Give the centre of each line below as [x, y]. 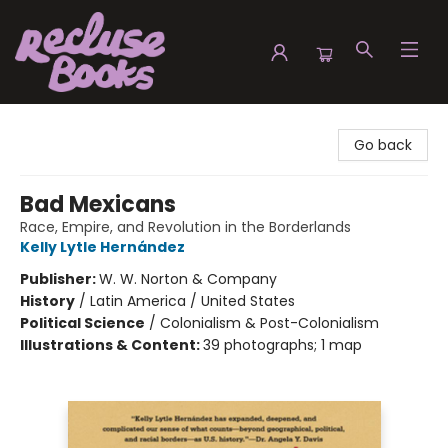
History [47, 301]
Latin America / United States [192, 301]
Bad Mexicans [98, 204]
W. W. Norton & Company [188, 279]
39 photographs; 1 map [282, 345]
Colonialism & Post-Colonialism [269, 323]
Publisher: [59, 279]
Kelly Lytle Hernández [102, 247]
